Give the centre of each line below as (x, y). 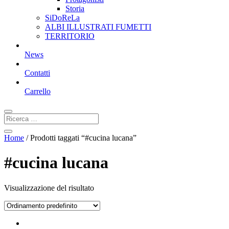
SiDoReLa (62, 18)
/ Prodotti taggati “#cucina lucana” (80, 138)
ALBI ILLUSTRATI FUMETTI (98, 27)
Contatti (37, 73)
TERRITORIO (70, 36)
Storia (75, 8)
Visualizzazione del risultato (49, 188)
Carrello (38, 91)
